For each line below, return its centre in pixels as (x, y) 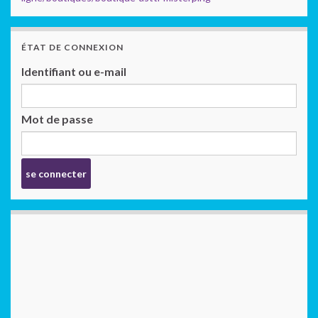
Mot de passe (57, 119)
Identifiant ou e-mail (74, 71)
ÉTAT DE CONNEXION (72, 47)
